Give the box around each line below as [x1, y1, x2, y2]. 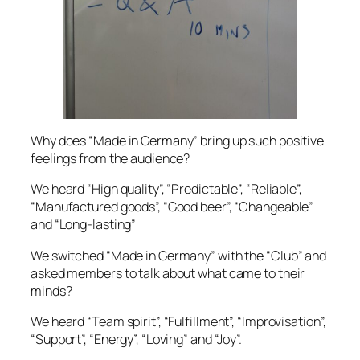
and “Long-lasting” [31, 215, 137, 234]
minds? [31, 281, 72, 300]
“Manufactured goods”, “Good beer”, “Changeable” [31, 198, 314, 216]
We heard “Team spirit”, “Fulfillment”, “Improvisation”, [31, 312, 326, 330]
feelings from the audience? [31, 149, 190, 168]
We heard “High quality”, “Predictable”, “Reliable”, [31, 180, 302, 198]
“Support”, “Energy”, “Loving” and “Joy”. [31, 329, 242, 348]
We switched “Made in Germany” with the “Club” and [31, 246, 327, 264]
